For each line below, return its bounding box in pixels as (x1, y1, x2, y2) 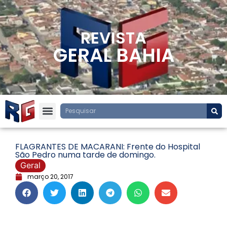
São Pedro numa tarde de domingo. (15, 148, 156, 161)
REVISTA (81, 26, 146, 49)
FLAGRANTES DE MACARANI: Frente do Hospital (15, 140, 200, 153)
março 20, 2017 (27, 172, 73, 181)
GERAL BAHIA (53, 42, 174, 68)
